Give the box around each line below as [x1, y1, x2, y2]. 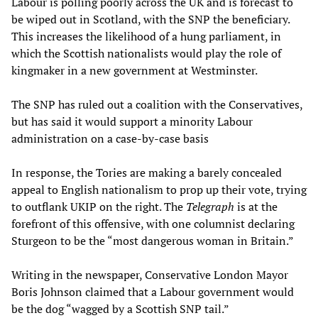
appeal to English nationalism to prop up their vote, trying [11, 181, 307, 197]
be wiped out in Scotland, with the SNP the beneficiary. [11, 11, 290, 27]
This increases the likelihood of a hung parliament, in [11, 28, 281, 44]
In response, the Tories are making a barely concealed [11, 164, 282, 180]
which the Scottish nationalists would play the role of [11, 45, 281, 61]
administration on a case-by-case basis [11, 130, 209, 146]
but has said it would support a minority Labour [11, 113, 253, 129]
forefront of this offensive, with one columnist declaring [11, 215, 295, 231]
